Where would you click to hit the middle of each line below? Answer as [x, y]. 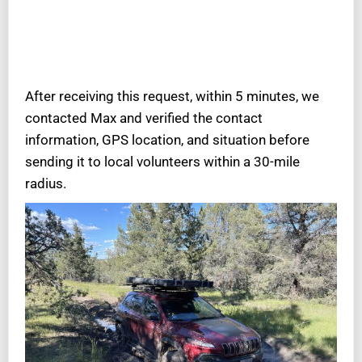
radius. [46, 184]
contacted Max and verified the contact [144, 118]
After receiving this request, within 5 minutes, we [172, 97]
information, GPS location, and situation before [167, 140]
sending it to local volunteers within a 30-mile [162, 162]
